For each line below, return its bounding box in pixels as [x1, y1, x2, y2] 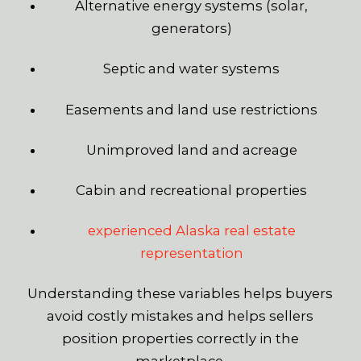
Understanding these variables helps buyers [27, 284, 334, 301]
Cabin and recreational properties [76, 181, 308, 198]
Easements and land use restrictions [65, 101, 318, 118]
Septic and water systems [103, 60, 280, 77]
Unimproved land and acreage [85, 141, 297, 158]
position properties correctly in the [61, 330, 299, 346]
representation [139, 244, 243, 261]
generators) [151, 20, 232, 37]
